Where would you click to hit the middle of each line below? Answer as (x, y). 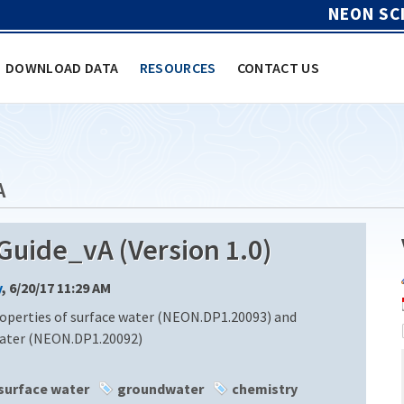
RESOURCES (178, 67)
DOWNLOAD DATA (62, 67)
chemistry (265, 388)
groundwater (161, 388)
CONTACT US (278, 67)
